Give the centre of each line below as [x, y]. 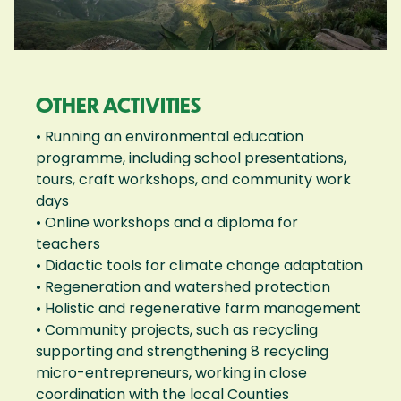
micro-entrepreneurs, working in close [171, 372]
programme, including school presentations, [191, 158]
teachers [68, 243]
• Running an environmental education [170, 136]
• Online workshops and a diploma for [167, 222]
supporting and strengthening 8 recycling [182, 351]
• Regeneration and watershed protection [183, 286]
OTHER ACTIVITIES [118, 105]
